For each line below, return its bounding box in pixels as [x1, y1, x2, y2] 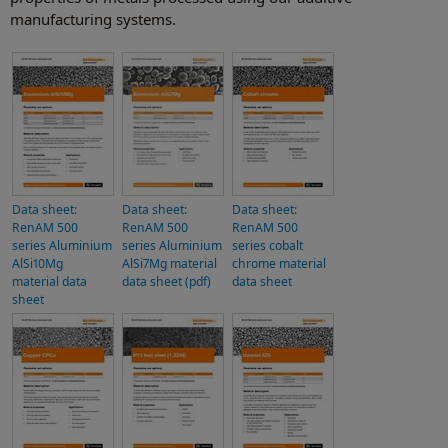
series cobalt [232, 236, 303, 254]
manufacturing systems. [10, 8, 176, 29]
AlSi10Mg [12, 254, 63, 272]
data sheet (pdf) [122, 272, 211, 290]
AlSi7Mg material [122, 254, 217, 272]
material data [12, 272, 87, 290]
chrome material [232, 254, 326, 272]
